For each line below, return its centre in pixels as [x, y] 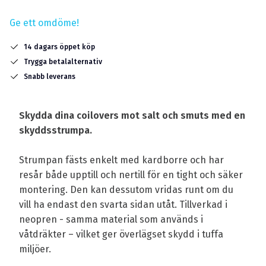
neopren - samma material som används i [111, 219]
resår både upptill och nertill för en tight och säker [131, 175]
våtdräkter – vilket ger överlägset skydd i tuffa [121, 234]
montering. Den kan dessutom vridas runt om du [126, 189]
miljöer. [35, 249]
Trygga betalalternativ [63, 61]
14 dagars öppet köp [59, 47]
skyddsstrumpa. [56, 130]
